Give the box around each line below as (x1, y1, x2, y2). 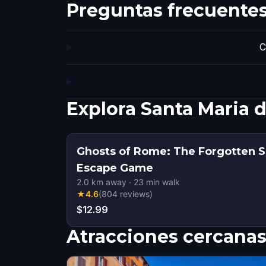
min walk (144, 177, 180, 187)
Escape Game (77, 161, 153, 175)
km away (89, 177, 126, 187)
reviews (120, 189, 150, 199)
